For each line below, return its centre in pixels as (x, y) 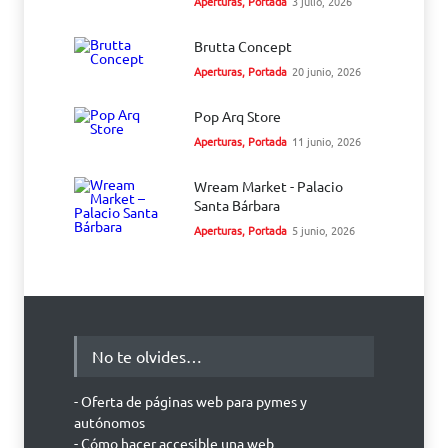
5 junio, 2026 (323, 230)
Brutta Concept (243, 46)
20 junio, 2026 (326, 71)
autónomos (109, 422)
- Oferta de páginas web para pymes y (190, 401)
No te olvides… (147, 356)
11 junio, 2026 (326, 141)
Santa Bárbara (237, 205)
